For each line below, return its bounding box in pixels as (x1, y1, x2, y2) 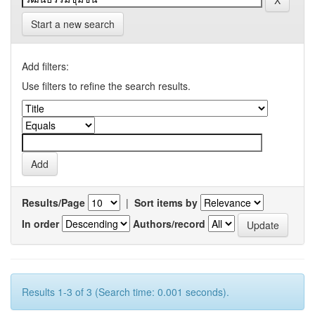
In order (22, 216, 59, 231)
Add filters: (22, 59, 69, 73)
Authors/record (133, 216, 205, 231)
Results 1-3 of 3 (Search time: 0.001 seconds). (22, 285, 229, 299)
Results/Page (22, 195, 85, 210)
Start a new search (31, 17, 115, 31)
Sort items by (134, 195, 198, 210)
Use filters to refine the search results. (22, 79, 191, 93)
